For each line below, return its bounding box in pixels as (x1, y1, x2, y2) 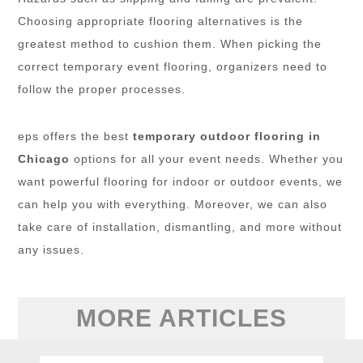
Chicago (18, 152, 70, 165)
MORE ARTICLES (76, 304, 287, 331)
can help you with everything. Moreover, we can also (18, 197, 328, 211)
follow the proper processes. (18, 82, 186, 96)
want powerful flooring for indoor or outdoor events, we (18, 174, 344, 188)
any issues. (18, 242, 85, 256)
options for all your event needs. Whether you (70, 152, 344, 165)
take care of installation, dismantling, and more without (18, 220, 343, 233)
